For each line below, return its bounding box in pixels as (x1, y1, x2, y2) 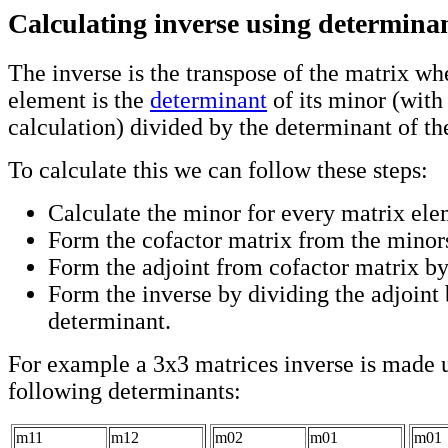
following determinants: (8, 378, 241, 405)
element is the (8, 87, 150, 114)
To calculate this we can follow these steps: (8, 157, 428, 184)
